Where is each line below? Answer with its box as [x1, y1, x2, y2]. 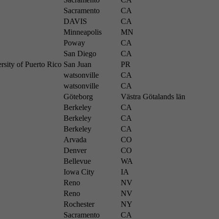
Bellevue [64, 157, 91, 165]
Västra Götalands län [121, 92, 185, 101]
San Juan [64, 60, 91, 68]
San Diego [64, 49, 96, 58]
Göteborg [64, 92, 93, 101]
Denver [64, 146, 87, 154]
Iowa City [64, 168, 94, 176]
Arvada [64, 135, 87, 144]
